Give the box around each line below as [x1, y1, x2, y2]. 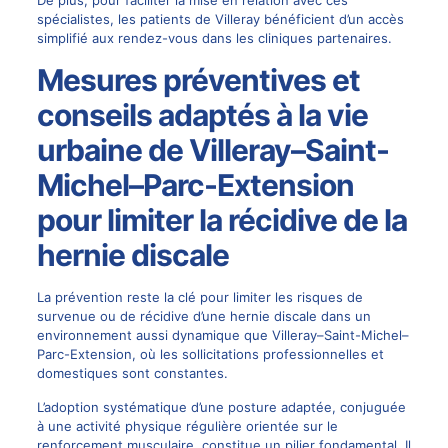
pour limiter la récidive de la [36, 202, 407, 239]
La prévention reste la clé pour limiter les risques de [36, 289, 363, 306]
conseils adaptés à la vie [36, 97, 368, 134]
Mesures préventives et [36, 62, 360, 99]
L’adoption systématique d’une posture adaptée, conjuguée [36, 399, 406, 416]
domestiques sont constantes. [36, 365, 228, 382]
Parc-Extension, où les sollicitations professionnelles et [36, 346, 384, 363]
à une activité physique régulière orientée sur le [36, 418, 338, 435]
